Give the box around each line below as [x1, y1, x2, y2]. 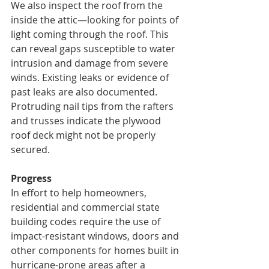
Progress [11, 172, 52, 186]
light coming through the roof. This [11, 28, 171, 41]
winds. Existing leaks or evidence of [11, 71, 171, 85]
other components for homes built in [11, 244, 181, 258]
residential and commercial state [11, 201, 162, 214]
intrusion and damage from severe [11, 56, 171, 70]
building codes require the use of [11, 215, 163, 229]
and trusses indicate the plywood [11, 114, 163, 128]
